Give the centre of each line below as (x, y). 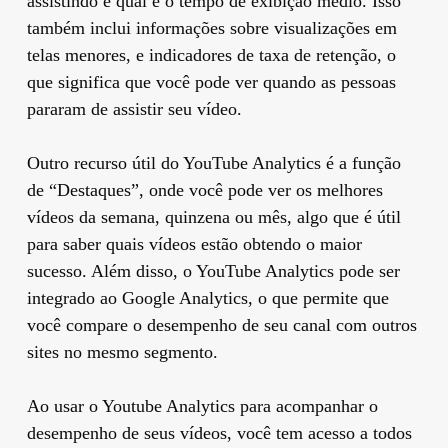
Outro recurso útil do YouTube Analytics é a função (213, 162)
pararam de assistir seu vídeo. (134, 108)
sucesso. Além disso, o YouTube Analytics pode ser (213, 270)
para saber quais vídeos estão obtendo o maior (194, 243)
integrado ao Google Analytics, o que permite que (207, 297)
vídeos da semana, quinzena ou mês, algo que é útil (213, 216)
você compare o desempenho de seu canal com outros (221, 324)
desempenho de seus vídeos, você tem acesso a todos (219, 432)
